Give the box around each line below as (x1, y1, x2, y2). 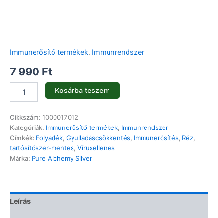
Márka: (10, 154, 32, 163)
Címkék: (10, 134, 36, 142)
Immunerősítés (134, 134, 179, 142)
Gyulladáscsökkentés (66, 134, 130, 142)
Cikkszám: (10, 113, 42, 122)
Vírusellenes (77, 144, 115, 152)
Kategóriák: (10, 124, 46, 132)
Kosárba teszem (54, 86, 110, 95)
